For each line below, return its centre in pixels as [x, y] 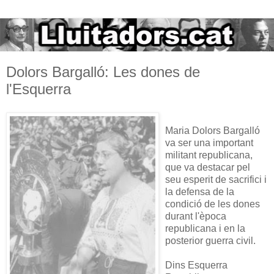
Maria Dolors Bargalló [213, 130]
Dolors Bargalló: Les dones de [103, 72]
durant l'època [196, 216]
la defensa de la [200, 191]
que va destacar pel [208, 167]
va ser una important [209, 143]
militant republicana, [209, 155]
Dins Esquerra [196, 265]
